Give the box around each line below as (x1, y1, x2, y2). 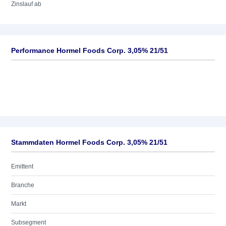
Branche (11, 182, 34, 189)
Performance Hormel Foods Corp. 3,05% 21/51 (11, 46, 168, 54)
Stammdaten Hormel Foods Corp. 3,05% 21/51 (11, 138, 167, 146)
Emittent (11, 163, 33, 170)
